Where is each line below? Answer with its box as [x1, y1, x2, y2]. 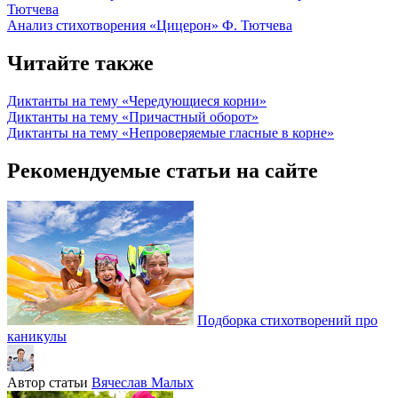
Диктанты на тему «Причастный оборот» [7, 108, 259, 124]
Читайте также [7, 52, 154, 76]
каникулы [7, 328, 67, 344]
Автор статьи [7, 374, 88, 390]
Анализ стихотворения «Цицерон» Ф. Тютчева [7, 18, 292, 34]
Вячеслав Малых [92, 374, 194, 390]
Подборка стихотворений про [197, 312, 378, 328]
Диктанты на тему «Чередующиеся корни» [7, 92, 267, 108]
